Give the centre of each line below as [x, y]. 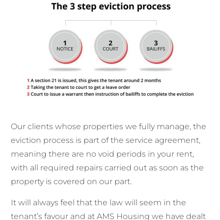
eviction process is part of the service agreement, [106, 140]
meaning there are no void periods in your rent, [103, 154]
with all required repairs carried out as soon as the [108, 168]
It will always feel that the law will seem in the [99, 202]
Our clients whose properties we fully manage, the [109, 127]
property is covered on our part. [71, 182]
